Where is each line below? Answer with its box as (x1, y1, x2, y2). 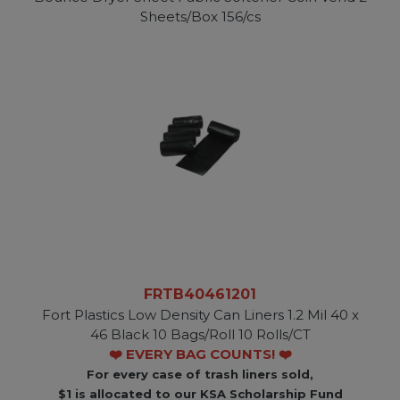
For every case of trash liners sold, (87, 367, 313, 382)
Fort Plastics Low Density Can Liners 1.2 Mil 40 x (41, 306, 359, 324)
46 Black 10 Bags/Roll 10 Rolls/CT (89, 326, 311, 344)
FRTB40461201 (144, 286, 256, 304)
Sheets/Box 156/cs (139, 8, 261, 26)
